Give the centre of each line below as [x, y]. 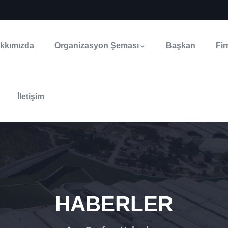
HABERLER [114, 204]
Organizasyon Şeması [97, 46]
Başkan [181, 46]
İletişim [31, 96]
